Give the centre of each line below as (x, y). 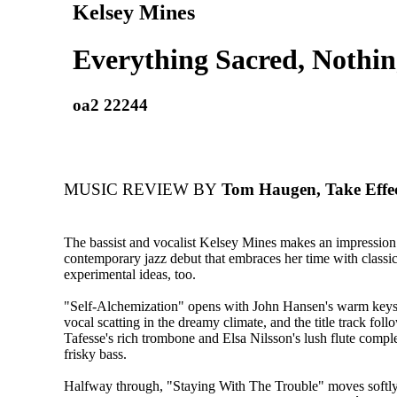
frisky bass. (95, 354)
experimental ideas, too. (130, 275)
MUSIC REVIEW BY (140, 190)
